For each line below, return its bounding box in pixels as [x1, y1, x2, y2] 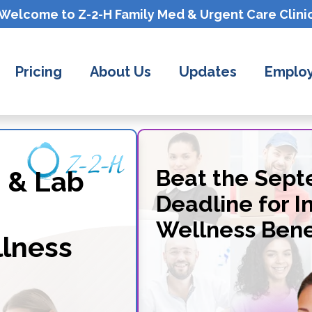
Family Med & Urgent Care [114, 6, 279, 22]
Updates [178, 63, 237, 80]
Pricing [15, 63, 62, 80]
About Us [89, 63, 151, 80]
